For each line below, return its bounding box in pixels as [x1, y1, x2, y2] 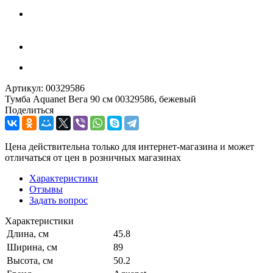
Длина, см [7, 228, 49, 239]
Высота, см [7, 255, 53, 266]
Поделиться [5, 104, 54, 115]
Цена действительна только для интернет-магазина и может [5, 141, 254, 152]
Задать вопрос [29, 194, 88, 205]
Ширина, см [7, 241, 57, 252]
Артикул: [5, 82, 43, 93]
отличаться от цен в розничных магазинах [5, 152, 181, 163]
